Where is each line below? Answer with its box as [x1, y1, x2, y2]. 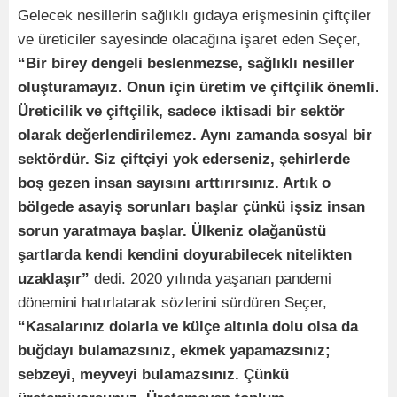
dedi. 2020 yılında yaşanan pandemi [90, 270, 331, 288]
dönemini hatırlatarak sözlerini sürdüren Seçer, [18, 294, 327, 312]
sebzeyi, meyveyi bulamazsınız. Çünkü [18, 366, 289, 384]
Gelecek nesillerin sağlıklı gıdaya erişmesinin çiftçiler [18, 7, 371, 25]
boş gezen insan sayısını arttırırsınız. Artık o [18, 175, 331, 192]
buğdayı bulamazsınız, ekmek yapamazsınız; [18, 342, 331, 360]
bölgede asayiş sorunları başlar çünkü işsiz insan [18, 198, 365, 216]
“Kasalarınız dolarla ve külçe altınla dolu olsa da [18, 318, 358, 336]
